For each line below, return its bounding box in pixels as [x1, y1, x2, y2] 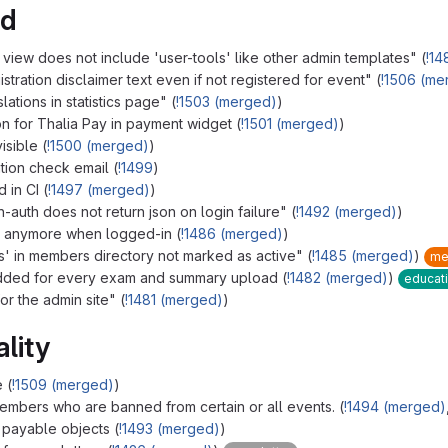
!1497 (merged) [48, 181, 150, 199]
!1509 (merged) [12, 376, 114, 394]
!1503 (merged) [176, 93, 277, 111]
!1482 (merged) [287, 269, 388, 287]
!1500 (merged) [47, 137, 149, 155]
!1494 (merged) [344, 398, 446, 416]
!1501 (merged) [241, 115, 339, 133]
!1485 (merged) [312, 247, 414, 265]
